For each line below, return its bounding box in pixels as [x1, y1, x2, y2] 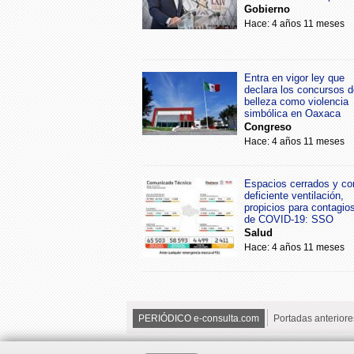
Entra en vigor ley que [244, 71, 345, 84]
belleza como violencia [244, 95, 348, 107]
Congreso [244, 120, 292, 133]
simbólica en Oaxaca [244, 107, 341, 119]
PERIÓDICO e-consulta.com [138, 312, 259, 324]
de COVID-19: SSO [244, 213, 333, 225]
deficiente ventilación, [244, 189, 344, 201]
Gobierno [244, 2, 290, 15]
